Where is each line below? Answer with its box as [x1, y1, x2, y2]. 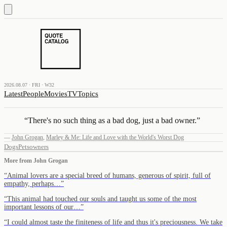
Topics [78, 90, 98, 98]
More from [4, 157, 33, 164]
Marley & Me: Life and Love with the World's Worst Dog [46, 134, 184, 141]
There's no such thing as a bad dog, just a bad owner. [28, 116, 197, 125]
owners [29, 143, 49, 150]
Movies [44, 90, 67, 98]
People [23, 90, 44, 98]
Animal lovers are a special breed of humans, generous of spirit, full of [7, 171, 211, 179]
